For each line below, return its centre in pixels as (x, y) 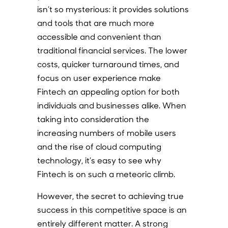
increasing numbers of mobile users (106, 133)
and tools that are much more (95, 23)
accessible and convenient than (99, 36)
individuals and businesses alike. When (111, 105)
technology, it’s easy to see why (99, 160)
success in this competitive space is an (112, 209)
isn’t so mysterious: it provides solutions (113, 9)
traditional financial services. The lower (112, 50)
